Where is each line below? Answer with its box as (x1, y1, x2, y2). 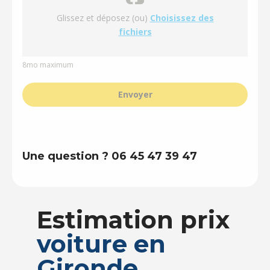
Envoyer (118, 89, 152, 100)
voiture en (37, 229, 166, 259)
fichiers (118, 26, 152, 37)
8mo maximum (22, 60, 74, 70)
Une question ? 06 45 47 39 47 (22, 149, 198, 163)
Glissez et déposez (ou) (56, 12, 150, 24)
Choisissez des (149, 12, 214, 24)
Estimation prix (37, 205, 230, 234)
